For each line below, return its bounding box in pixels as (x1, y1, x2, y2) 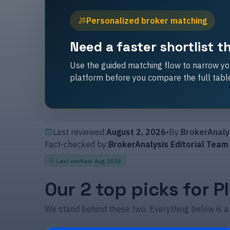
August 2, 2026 (106, 126, 166, 137)
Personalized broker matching (86, 15, 207, 26)
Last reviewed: (53, 126, 106, 137)
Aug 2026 (94, 157, 122, 165)
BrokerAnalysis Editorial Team (108, 139, 228, 149)
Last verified (56, 157, 92, 165)
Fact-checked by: (45, 139, 108, 149)
